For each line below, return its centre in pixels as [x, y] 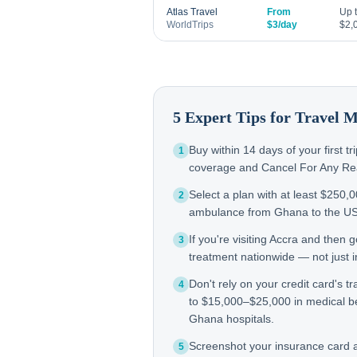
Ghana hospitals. [231, 319]
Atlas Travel [192, 12]
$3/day [282, 25]
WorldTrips [190, 25]
